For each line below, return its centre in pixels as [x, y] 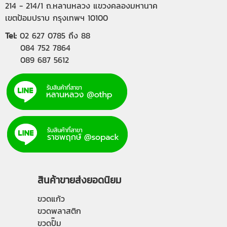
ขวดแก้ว [51, 199]
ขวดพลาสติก [59, 211]
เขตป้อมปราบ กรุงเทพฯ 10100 [56, 18]
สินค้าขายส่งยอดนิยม [80, 180]
